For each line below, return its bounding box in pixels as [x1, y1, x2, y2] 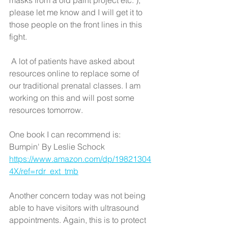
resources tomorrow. [9, 105, 85, 115]
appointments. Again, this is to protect [9, 215, 148, 225]
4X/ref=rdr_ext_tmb [9, 166, 78, 176]
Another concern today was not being [9, 190, 148, 201]
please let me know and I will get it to [9, 7, 145, 17]
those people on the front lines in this [9, 19, 144, 30]
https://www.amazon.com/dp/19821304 [9, 154, 151, 164]
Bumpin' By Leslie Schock [9, 141, 105, 152]
